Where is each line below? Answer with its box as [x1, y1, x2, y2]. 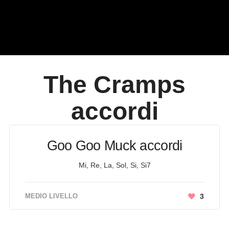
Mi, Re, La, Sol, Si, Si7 [78, 161, 151, 169]
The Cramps [43, 71, 186, 98]
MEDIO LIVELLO [25, 192, 78, 200]
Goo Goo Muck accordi [47, 138, 182, 153]
